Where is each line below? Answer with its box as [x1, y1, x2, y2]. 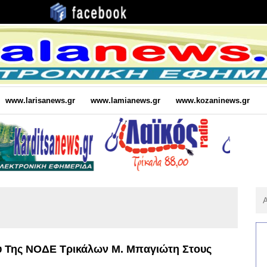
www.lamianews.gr [90, 95, 160, 105]
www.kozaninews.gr [175, 95, 250, 105]
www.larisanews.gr [5, 95, 75, 105]
